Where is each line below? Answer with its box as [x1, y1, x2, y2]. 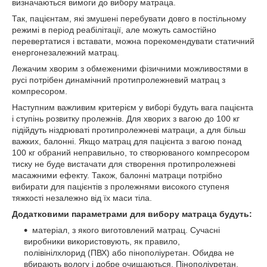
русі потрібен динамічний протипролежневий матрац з [12, 75, 225, 85]
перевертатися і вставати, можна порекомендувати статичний [12, 36, 254, 46]
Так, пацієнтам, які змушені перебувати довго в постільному [12, 14, 246, 23]
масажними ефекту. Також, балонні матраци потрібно [12, 170, 222, 180]
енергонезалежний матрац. [12, 48, 119, 57]
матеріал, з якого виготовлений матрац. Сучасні [32, 225, 220, 235]
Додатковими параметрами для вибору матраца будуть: [12, 209, 252, 219]
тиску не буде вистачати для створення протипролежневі [12, 159, 235, 169]
